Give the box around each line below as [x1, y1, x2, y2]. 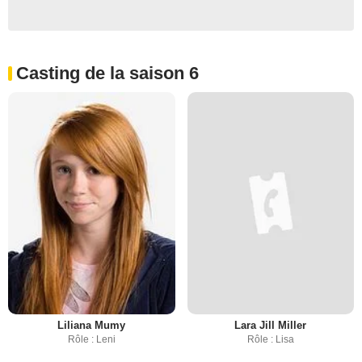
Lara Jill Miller [234, 318, 307, 331]
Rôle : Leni [67, 333, 116, 345]
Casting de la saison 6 [16, 62, 199, 83]
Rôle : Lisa [246, 333, 294, 345]
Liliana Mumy [57, 318, 126, 331]
